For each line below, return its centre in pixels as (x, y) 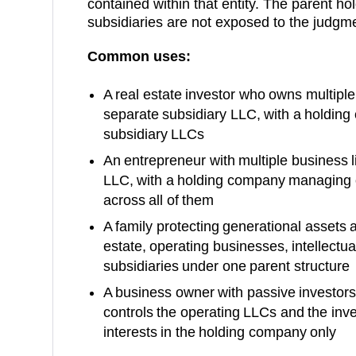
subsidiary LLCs (154, 134)
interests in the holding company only (220, 332)
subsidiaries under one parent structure (226, 266)
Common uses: (139, 56)
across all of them (159, 200)
